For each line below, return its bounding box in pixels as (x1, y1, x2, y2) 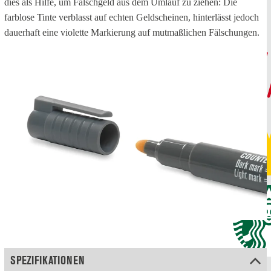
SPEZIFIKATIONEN (10, 253, 85, 268)
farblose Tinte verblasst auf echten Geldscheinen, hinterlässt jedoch (4, 11, 259, 22)
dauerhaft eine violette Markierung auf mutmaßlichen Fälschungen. (4, 27, 260, 38)
